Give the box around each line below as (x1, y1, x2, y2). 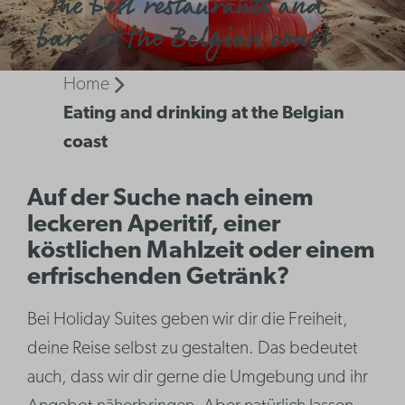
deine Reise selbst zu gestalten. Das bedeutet (27, 340, 359, 359)
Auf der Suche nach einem (27, 187, 315, 212)
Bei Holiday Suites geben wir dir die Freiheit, (27, 311, 349, 330)
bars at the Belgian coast (36, 17, 329, 62)
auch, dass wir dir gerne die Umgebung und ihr (27, 369, 369, 388)
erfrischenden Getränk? (27, 266, 290, 291)
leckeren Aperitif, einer (27, 213, 281, 239)
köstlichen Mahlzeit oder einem (27, 240, 376, 265)
